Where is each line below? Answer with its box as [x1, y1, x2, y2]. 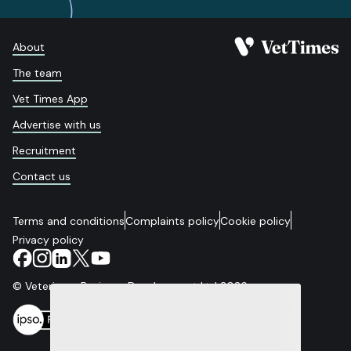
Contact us [13, 168, 71, 183]
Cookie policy [220, 213, 291, 228]
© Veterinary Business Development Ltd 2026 [13, 279, 248, 294]
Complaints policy [125, 213, 219, 228]
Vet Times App [13, 91, 88, 106]
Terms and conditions [13, 213, 125, 228]
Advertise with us [13, 117, 101, 132]
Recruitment [13, 143, 76, 157]
